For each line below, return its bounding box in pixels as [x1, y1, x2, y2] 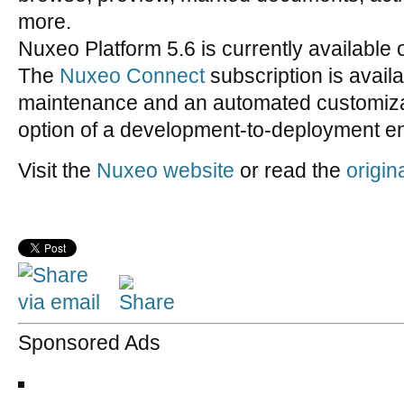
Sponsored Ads [18, 332, 161, 354]
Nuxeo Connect [60, 65, 205, 87]
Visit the [18, 160, 96, 182]
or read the [234, 160, 346, 182]
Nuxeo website [96, 160, 234, 182]
